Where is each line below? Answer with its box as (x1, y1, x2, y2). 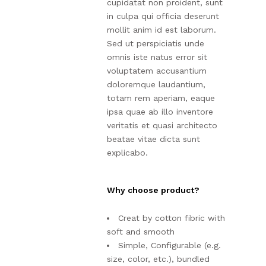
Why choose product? (107, 185, 199, 195)
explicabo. (107, 148, 148, 158)
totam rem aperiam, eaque (107, 93, 215, 103)
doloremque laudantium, (107, 80, 205, 90)
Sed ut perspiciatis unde (107, 39, 204, 49)
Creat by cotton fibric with (118, 213, 225, 223)
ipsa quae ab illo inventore (107, 107, 213, 117)
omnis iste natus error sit (107, 52, 207, 62)
